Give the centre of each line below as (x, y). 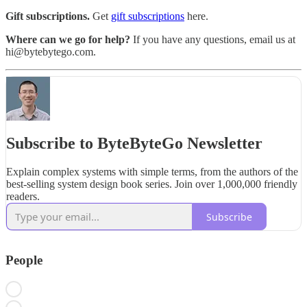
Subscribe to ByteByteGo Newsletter (134, 143)
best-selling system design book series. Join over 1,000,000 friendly (152, 184)
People (24, 260)
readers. (23, 197)
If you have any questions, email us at (214, 39)
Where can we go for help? (69, 39)
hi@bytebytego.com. (51, 51)
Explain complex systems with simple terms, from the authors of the (152, 172)
